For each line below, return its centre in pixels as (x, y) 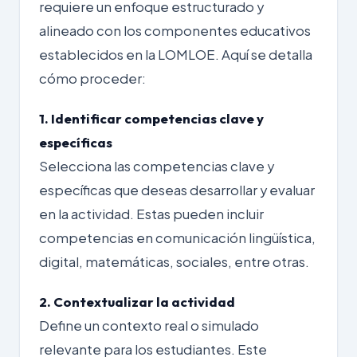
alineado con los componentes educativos (175, 30)
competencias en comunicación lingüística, (177, 237)
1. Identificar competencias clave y (151, 118)
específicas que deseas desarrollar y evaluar (177, 190)
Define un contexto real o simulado (149, 325)
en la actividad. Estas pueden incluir (151, 214)
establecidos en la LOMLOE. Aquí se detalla (176, 54)
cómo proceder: (92, 78)
